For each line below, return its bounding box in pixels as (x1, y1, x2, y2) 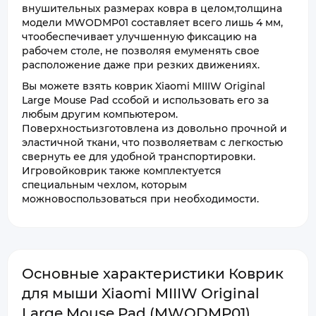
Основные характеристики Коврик (22, 265, 284, 282)
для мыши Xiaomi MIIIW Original (22, 285, 260, 302)
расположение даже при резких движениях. (22, 59, 260, 71)
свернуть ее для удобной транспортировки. (22, 150, 255, 163)
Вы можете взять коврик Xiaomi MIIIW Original (22, 80, 265, 92)
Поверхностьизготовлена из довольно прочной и (22, 122, 287, 135)
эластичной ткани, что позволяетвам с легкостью (22, 136, 283, 149)
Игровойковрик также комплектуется (22, 164, 221, 177)
